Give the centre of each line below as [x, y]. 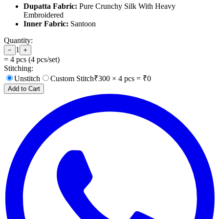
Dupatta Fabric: [50, 6]
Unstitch [27, 79]
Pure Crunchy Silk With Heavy [126, 6]
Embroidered [44, 15]
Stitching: [19, 68]
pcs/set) [47, 60]
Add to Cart [24, 89]
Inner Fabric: [46, 24]
